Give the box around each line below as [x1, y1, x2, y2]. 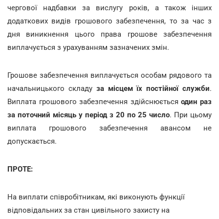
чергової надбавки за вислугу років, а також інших [7, 3, 212, 12]
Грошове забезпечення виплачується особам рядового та [7, 70, 212, 80]
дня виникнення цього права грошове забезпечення [7, 29, 212, 39]
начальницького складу [7, 84, 96, 93]
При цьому [174, 110, 212, 119]
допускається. [7, 136, 57, 146]
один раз [181, 97, 212, 106]
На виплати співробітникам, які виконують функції [7, 192, 185, 201]
